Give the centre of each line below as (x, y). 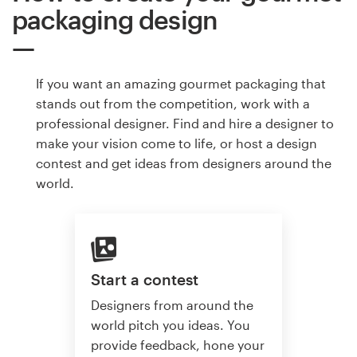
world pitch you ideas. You (171, 325)
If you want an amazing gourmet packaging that (181, 83)
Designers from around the (172, 305)
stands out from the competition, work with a (173, 103)
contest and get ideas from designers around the (184, 163)
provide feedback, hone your (178, 345)
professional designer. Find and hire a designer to (185, 123)
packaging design (115, 19)
